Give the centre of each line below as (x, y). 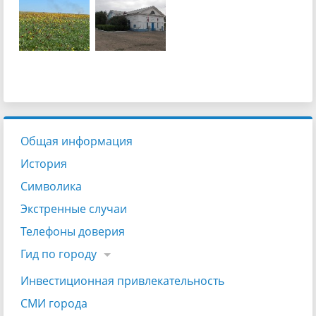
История (44, 163)
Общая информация (77, 141)
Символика (51, 186)
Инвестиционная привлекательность (122, 280)
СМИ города (54, 303)
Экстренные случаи (74, 208)
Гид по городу (59, 254)
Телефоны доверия (73, 231)
